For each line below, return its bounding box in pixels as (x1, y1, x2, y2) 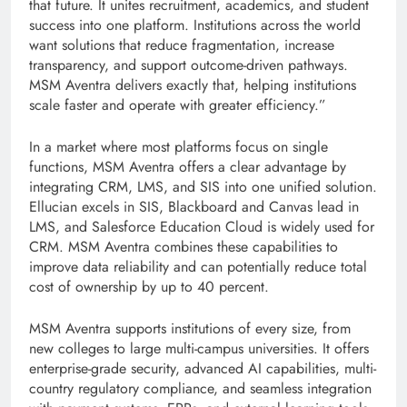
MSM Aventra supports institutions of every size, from (29, 318, 351, 340)
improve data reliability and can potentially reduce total (29, 256, 367, 278)
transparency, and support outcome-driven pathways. (29, 55, 348, 76)
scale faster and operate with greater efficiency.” (29, 94, 326, 116)
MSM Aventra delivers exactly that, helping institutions (29, 74, 356, 96)
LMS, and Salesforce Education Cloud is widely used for (29, 216, 374, 238)
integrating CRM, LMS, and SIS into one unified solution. (29, 176, 377, 198)
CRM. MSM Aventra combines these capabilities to (29, 236, 338, 258)
